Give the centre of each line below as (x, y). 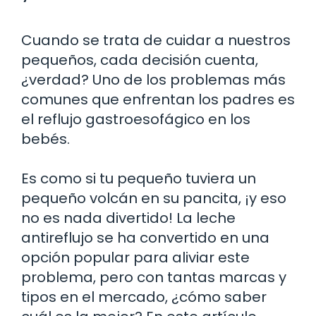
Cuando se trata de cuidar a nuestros (156, 40)
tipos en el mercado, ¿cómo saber (144, 297)
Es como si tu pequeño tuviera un (139, 178)
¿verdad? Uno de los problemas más (153, 79)
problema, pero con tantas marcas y (154, 277)
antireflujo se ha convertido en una (145, 237)
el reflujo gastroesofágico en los (136, 119)
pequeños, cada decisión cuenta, (140, 60)
